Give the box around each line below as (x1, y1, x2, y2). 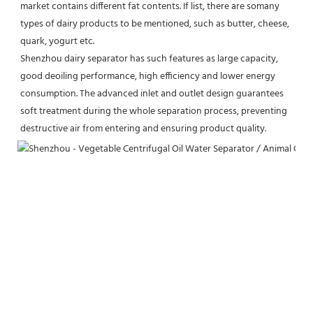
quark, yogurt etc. (20, 33, 94, 50)
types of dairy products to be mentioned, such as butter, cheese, (20, 15, 289, 32)
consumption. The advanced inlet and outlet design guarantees (20, 85, 284, 102)
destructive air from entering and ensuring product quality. (20, 120, 266, 137)
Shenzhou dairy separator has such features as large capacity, (20, 50, 278, 67)
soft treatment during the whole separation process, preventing (20, 103, 287, 119)
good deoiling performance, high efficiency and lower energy (20, 68, 275, 85)
